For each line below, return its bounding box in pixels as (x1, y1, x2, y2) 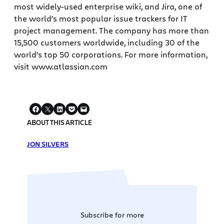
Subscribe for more (80, 210, 144, 220)
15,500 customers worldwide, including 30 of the (14, 37, 199, 48)
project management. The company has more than (14, 25, 209, 36)
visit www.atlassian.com (14, 61, 107, 72)
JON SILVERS (27, 139, 68, 149)
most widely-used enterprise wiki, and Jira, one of (14, 1, 202, 12)
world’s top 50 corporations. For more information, (14, 49, 207, 60)
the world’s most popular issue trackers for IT (14, 13, 187, 24)
